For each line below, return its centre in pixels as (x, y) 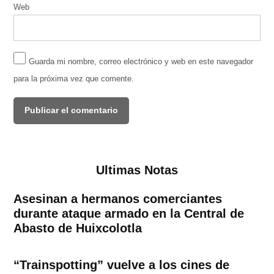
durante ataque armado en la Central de (129, 213)
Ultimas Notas (137, 170)
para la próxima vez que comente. (74, 79)
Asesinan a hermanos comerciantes (118, 198)
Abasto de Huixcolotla (78, 228)
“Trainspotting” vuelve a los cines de (122, 265)
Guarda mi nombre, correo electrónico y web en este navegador (141, 61)
